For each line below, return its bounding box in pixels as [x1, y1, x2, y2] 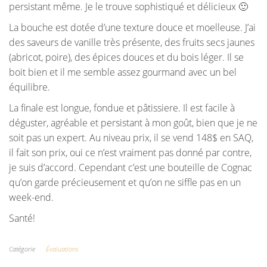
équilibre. [9, 80, 50, 94]
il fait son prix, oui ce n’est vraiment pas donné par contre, [9, 146, 252, 160]
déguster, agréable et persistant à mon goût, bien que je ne [9, 116, 257, 130]
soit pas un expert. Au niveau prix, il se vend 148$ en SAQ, [9, 131, 253, 145]
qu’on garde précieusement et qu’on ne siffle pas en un [9, 176, 241, 190]
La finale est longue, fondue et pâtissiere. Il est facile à [9, 101, 235, 115]
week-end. [9, 191, 54, 204]
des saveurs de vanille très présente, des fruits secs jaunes [9, 36, 254, 49]
